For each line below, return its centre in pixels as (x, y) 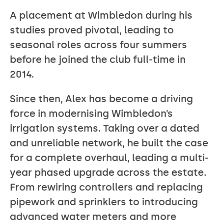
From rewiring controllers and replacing (106, 187)
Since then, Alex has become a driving (101, 99)
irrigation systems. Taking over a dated (105, 128)
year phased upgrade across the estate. (108, 172)
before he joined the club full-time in (98, 59)
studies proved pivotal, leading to (92, 30)
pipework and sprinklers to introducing (104, 202)
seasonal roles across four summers (98, 45)
